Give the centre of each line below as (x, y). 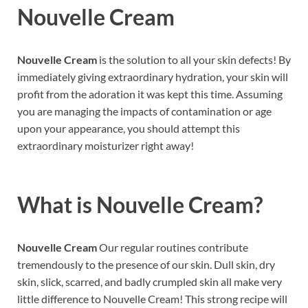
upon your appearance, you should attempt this (129, 129)
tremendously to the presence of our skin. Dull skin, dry (146, 264)
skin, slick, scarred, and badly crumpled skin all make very (150, 281)
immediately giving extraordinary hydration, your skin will (153, 77)
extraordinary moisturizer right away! (106, 146)
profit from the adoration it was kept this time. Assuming (150, 94)
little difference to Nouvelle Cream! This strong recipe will (152, 298)
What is (57, 204)
